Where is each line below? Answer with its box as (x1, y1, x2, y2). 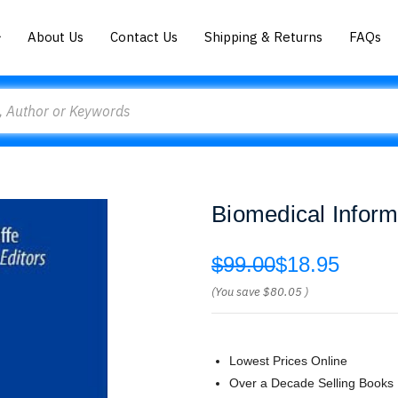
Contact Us (110, 28, 179, 45)
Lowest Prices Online (229, 354, 347, 368)
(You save (211, 284, 260, 299)
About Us (28, 28, 84, 45)
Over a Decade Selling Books (229, 376, 394, 390)
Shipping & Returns (204, 28, 323, 45)
